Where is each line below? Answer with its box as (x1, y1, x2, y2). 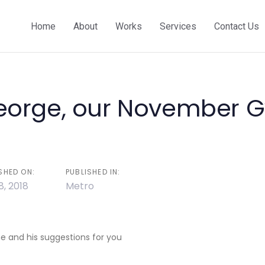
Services (160, 20, 196, 32)
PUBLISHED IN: (66, 167, 121, 177)
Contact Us (214, 20, 259, 32)
